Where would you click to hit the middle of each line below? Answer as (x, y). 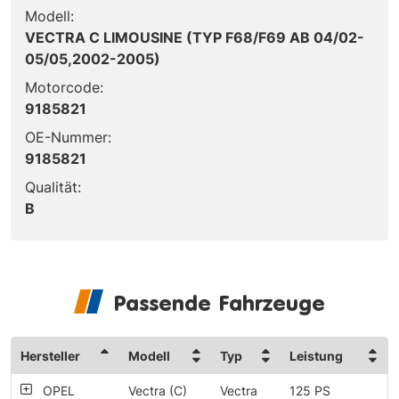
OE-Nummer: (68, 137)
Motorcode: (64, 87)
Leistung (316, 355)
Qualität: (53, 187)
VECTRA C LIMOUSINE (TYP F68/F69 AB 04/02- (195, 37)
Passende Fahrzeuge (219, 302)
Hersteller (50, 355)
